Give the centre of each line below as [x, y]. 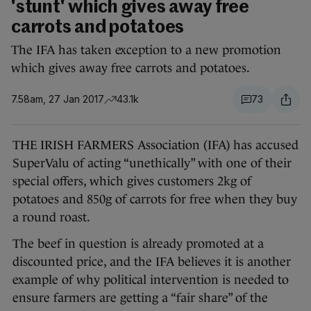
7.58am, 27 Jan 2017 [58, 99]
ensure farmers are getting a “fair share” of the [140, 298]
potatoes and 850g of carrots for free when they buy [155, 200]
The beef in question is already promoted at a [138, 244]
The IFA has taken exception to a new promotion [146, 50]
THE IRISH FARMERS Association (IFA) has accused [155, 145]
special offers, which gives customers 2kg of [132, 182]
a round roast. [51, 218]
